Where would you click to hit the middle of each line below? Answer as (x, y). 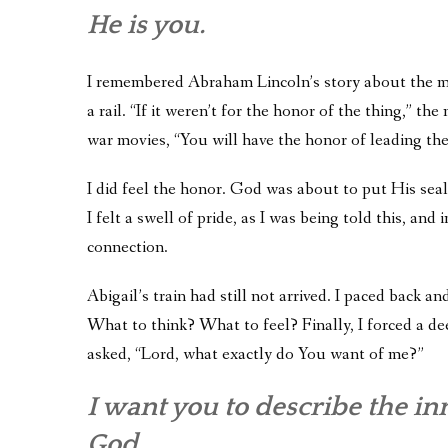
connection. (127, 248)
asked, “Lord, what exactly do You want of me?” (255, 355)
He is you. (146, 25)
